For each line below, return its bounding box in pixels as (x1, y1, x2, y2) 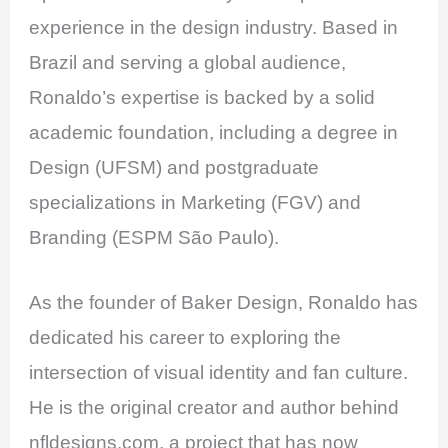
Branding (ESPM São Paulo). (29, 226, 280, 248)
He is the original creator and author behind (29, 397, 400, 419)
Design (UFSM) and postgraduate (29, 156, 320, 178)
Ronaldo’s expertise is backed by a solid (29, 86, 376, 108)
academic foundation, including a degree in (29, 121, 399, 143)
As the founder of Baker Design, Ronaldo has (29, 292, 419, 314)
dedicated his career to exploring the (29, 327, 342, 349)
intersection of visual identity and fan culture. (29, 362, 409, 384)
